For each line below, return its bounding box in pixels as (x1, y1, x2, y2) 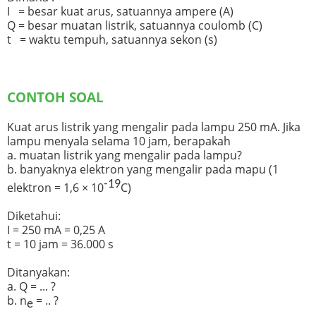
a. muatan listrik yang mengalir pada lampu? (7, 147, 242, 164)
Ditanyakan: (7, 265, 70, 281)
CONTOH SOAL (7, 88, 104, 107)
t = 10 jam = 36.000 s (7, 236, 114, 253)
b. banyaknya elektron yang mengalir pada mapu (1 (7, 162, 279, 178)
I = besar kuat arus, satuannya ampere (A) (7, 4, 233, 20)
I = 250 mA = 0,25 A (7, 222, 105, 238)
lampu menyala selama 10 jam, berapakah (7, 133, 231, 150)
